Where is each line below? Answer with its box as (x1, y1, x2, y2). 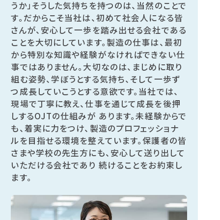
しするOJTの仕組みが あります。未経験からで (11, 110, 187, 122)
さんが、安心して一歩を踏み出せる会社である (11, 24, 187, 36)
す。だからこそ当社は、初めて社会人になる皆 (11, 12, 183, 24)
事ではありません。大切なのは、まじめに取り (11, 61, 182, 73)
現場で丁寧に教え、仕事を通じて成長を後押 (11, 98, 181, 110)
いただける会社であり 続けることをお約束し (11, 159, 182, 171)
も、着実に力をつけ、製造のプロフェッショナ (11, 122, 179, 135)
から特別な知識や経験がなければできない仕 (11, 49, 185, 61)
